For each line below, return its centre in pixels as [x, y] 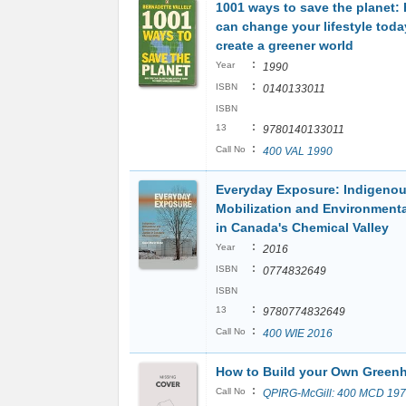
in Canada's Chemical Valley [302, 227]
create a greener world [285, 45]
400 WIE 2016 [298, 333]
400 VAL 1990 [298, 151]
